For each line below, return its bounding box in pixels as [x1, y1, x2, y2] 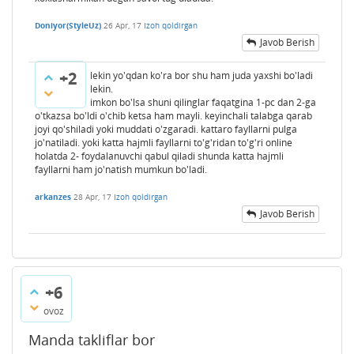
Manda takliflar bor [28, 330, 155, 349]
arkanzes [35, 190, 71, 202]
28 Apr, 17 [73, 190, 111, 202]
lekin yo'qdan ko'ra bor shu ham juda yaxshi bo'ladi [90, 68, 313, 82]
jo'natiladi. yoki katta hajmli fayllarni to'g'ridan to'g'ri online [35, 135, 292, 149]
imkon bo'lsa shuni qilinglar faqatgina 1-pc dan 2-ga [90, 95, 316, 109]
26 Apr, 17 [104, 19, 141, 31]
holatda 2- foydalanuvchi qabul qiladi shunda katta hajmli [35, 149, 284, 163]
